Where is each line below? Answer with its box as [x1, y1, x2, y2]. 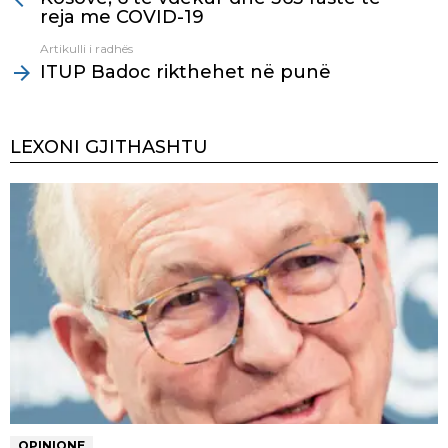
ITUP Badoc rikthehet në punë [40, 60, 331, 83]
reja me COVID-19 [40, 5, 204, 28]
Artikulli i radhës [40, 40, 133, 56]
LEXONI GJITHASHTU [10, 135, 208, 158]
